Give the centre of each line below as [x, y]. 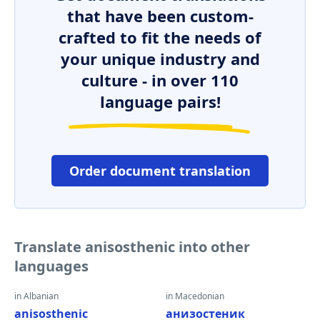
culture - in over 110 [160, 80]
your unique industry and [160, 59]
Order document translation [160, 171]
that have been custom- [160, 16]
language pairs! [160, 101]
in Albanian [36, 296]
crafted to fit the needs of [160, 37]
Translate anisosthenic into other [132, 247]
